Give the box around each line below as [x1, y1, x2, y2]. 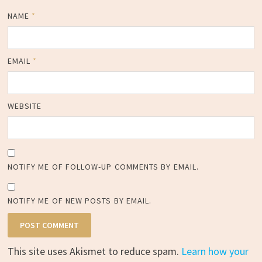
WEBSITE [7, 100, 42, 111]
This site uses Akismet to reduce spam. [7, 244, 181, 258]
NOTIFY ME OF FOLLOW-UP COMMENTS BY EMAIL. [7, 161, 199, 172]
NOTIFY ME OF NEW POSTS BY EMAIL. [7, 195, 152, 206]
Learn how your [181, 244, 249, 258]
